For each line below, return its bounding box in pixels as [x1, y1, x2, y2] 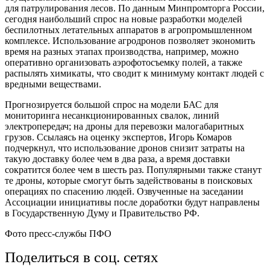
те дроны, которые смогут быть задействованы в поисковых [5, 175, 253, 186]
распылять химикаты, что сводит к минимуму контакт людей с [5, 67, 264, 78]
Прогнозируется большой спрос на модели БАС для [5, 99, 218, 110]
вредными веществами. [5, 78, 101, 89]
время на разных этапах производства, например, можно [5, 46, 239, 57]
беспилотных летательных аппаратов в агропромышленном [5, 24, 252, 35]
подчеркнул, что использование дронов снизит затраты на [5, 142, 245, 153]
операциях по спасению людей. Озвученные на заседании [5, 186, 243, 196]
